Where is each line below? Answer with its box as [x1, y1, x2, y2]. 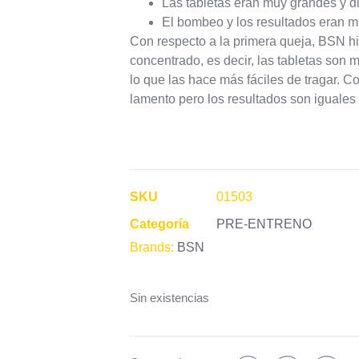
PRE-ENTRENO [216, 216, 312, 231]
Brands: [130, 240, 177, 254]
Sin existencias [130, 291, 209, 305]
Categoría [130, 216, 189, 231]
